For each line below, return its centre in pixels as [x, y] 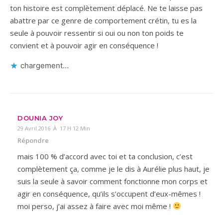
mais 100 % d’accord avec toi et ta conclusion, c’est [105, 156]
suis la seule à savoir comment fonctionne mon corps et [112, 181]
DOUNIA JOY [40, 118]
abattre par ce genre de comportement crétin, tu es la [103, 20]
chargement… [45, 65]
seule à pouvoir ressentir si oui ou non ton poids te [97, 33]
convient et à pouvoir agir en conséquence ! [84, 45]
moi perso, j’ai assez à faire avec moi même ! [95, 206]
